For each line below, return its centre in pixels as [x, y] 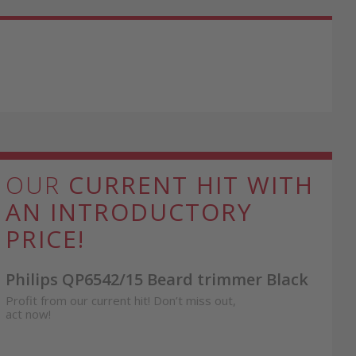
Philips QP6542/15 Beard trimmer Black [157, 279]
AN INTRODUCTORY [129, 211]
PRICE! [45, 238]
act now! [28, 313]
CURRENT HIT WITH [191, 184]
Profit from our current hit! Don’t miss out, [120, 300]
